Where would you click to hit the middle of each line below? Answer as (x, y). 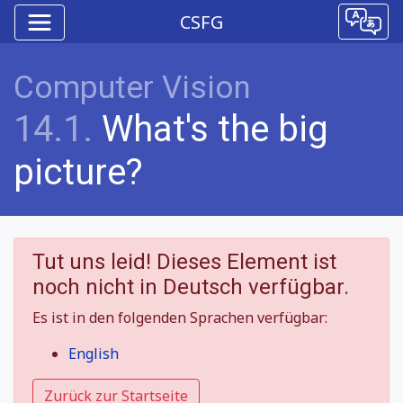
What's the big (210, 129)
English (94, 354)
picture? (78, 172)
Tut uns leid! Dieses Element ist (184, 262)
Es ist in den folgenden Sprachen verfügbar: (180, 318)
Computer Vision (132, 88)
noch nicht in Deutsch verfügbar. (191, 287)
